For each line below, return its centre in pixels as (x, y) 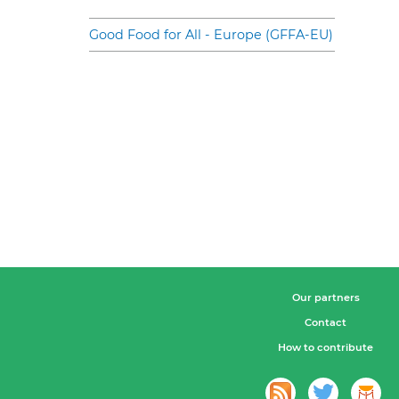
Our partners (326, 298)
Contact (326, 323)
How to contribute (326, 348)
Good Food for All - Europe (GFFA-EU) (211, 35)
